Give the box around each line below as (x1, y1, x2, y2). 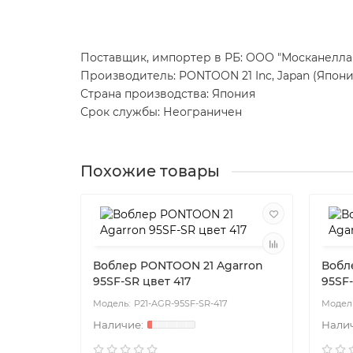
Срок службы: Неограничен (80, 105, 242, 120)
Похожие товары (80, 162, 220, 181)
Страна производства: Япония (80, 87, 255, 102)
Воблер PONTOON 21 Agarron (93, 258, 263, 273)
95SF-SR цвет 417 (93, 274, 191, 289)
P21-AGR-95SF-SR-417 (134, 298, 228, 310)
